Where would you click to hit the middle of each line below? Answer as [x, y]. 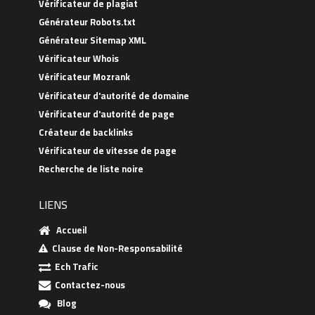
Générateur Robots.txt [87, 22]
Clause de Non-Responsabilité [115, 249]
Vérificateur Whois [79, 59]
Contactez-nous [88, 285]
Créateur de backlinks [86, 133]
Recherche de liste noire [91, 169]
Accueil [69, 230]
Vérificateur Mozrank [84, 77]
